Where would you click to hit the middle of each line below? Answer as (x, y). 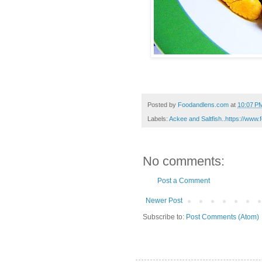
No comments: (184, 161)
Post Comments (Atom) (223, 217)
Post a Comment (184, 181)
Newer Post (164, 201)
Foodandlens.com (203, 104)
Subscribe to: (164, 217)
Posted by (163, 104)
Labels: (158, 119)
